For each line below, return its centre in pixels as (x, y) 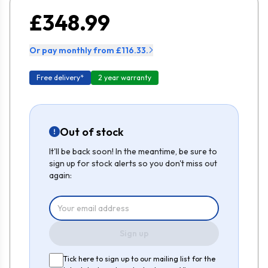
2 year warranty (125, 77)
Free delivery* (60, 77)
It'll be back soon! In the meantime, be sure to (133, 151)
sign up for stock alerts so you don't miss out (133, 163)
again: (60, 175)
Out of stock (92, 132)
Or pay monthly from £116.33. (89, 50)
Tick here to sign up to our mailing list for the (139, 258)
